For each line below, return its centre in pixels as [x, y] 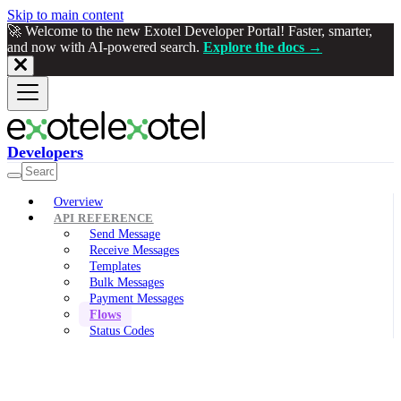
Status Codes [122, 330]
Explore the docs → [263, 47]
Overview [78, 201]
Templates [115, 266]
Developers [45, 152]
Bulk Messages [127, 282]
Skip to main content [65, 15]
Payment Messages [137, 298]
